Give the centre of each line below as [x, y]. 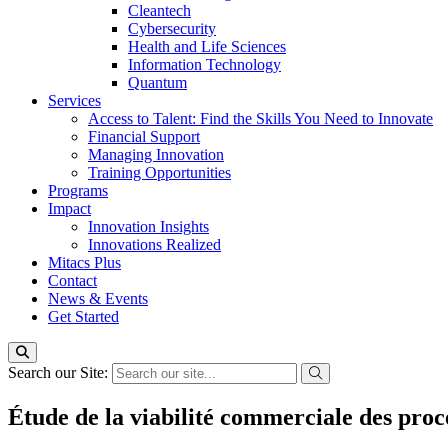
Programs [78, 190]
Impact [69, 208]
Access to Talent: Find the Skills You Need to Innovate [260, 118]
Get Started [83, 316]
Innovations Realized [154, 244]
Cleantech [159, 10]
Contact [72, 280]
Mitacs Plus [84, 262]
